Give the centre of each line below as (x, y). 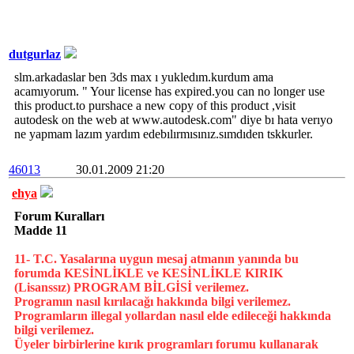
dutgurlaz (35, 54)
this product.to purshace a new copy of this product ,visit (155, 105)
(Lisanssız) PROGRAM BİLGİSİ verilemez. (132, 287)
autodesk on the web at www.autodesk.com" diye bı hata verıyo (173, 120)
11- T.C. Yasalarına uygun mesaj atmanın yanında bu (156, 259)
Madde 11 (41, 230)
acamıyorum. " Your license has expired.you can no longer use (169, 91)
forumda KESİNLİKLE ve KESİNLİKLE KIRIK (149, 273)
